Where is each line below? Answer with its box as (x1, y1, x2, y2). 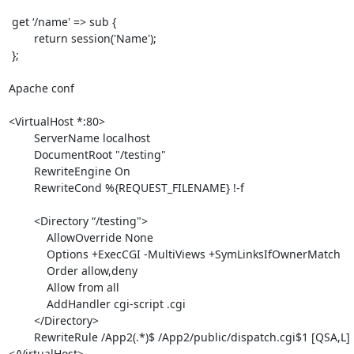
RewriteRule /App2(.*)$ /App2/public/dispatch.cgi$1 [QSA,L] (8, 329, 34, 345)
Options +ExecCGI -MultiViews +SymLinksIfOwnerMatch (8, 246, 47, 262)
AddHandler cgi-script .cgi (8, 296, 47, 311)
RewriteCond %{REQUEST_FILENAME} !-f (8, 179, 34, 195)
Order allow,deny (8, 262, 47, 278)
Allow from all (8, 279, 47, 295)
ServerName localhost (8, 130, 34, 145)
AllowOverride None (8, 229, 47, 245)
